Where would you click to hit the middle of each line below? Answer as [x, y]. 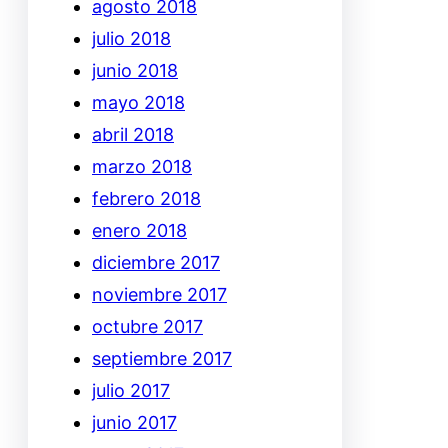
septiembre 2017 [162, 358]
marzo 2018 [142, 166]
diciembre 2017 [156, 262]
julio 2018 [131, 38]
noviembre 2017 [159, 294]
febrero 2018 [146, 198]
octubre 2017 [147, 326]
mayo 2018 [138, 102]
